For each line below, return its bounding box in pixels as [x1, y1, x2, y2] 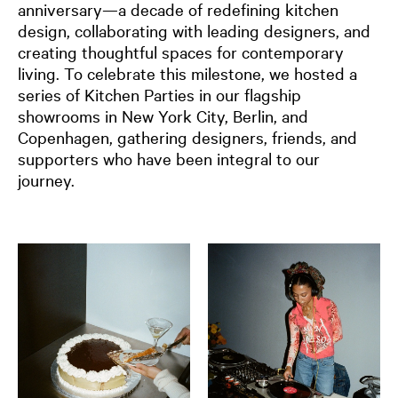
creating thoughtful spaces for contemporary [18, 40, 344, 62]
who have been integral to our [103, 147, 320, 169]
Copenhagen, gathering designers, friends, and [18, 125, 357, 147]
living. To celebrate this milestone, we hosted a [18, 61, 357, 84]
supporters [18, 147, 103, 169]
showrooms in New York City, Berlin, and [18, 104, 308, 126]
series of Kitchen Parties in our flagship [18, 83, 301, 105]
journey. [18, 168, 75, 190]
